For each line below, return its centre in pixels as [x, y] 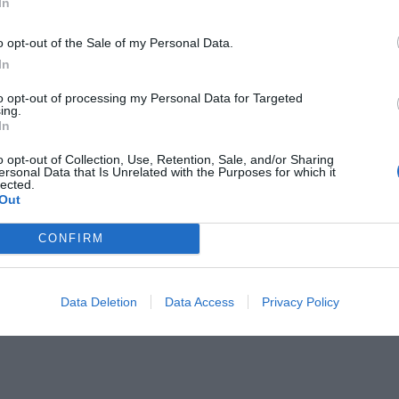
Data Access [199, 301]
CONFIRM [71, 238]
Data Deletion [98, 301]
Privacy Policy [300, 301]
